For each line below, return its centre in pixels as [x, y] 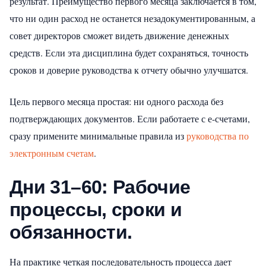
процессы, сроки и [96, 209]
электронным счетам [52, 153]
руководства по [218, 135]
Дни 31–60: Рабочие [100, 187]
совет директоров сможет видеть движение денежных [119, 35]
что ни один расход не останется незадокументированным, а [132, 18]
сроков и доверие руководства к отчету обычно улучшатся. [129, 69]
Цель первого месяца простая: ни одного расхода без [116, 101]
